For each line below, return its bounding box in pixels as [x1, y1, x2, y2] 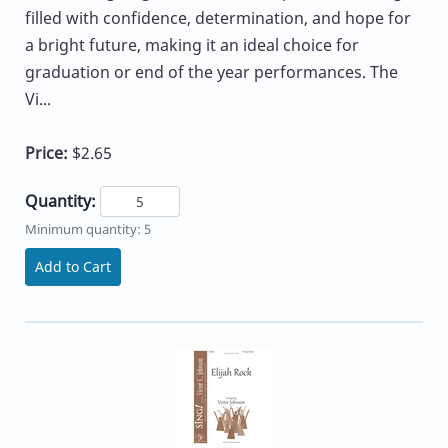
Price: [25, 141, 72, 164]
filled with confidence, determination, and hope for [25, 6, 411, 29]
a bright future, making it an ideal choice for [25, 33, 359, 56]
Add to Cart [35, 256, 111, 276]
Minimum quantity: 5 [25, 219, 151, 238]
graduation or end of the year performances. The [25, 60, 398, 83]
